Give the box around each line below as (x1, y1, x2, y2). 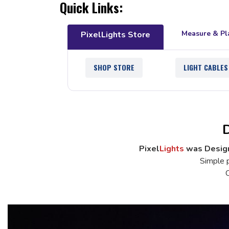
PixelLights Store (81, 29, 150, 41)
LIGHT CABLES (183, 62, 228, 73)
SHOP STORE (93, 62, 134, 73)
